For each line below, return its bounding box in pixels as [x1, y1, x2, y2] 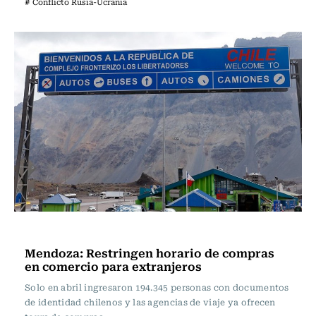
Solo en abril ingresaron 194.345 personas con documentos [25, 281, 289, 293]
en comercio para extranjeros [25, 257, 202, 275]
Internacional [28, 223, 96, 238]
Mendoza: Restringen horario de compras [25, 243, 274, 262]
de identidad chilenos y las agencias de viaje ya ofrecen [25, 296, 276, 308]
